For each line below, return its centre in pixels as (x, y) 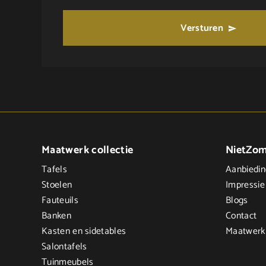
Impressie (245, 185)
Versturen (202, 28)
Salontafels (64, 247)
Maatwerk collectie (88, 150)
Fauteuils (60, 201)
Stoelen (57, 185)
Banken (56, 216)
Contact (241, 216)
